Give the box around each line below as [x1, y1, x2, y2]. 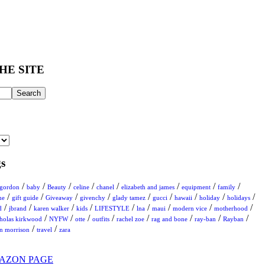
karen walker [34, 205, 69, 212]
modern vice [173, 205, 207, 212]
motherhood [214, 205, 248, 212]
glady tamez [112, 194, 146, 202]
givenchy [80, 194, 105, 202]
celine [73, 183, 89, 191]
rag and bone [151, 215, 188, 223]
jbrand [9, 205, 27, 212]
